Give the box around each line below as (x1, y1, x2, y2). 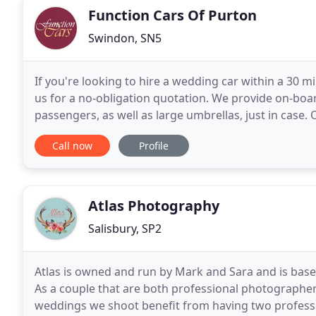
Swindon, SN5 (88, 30, 162, 46)
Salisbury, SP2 (88, 221, 162, 236)
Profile (139, 139, 169, 152)
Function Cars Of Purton (88, 6, 257, 25)
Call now (52, 139, 92, 152)
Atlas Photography (88, 196, 219, 215)
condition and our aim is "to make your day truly (35, 124, 293, 140)
